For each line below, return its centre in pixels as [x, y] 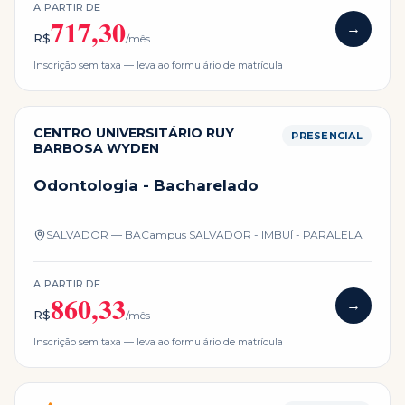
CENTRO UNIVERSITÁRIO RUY [134, 133]
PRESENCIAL [327, 136]
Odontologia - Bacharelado [146, 186]
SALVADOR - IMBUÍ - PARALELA [276, 234]
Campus [165, 234]
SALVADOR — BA [94, 234]
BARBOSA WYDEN [96, 149]
